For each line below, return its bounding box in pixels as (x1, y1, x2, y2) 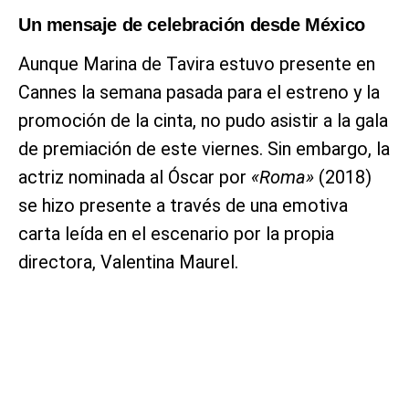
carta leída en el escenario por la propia (18, 222, 334, 245)
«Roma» (251, 165, 314, 188)
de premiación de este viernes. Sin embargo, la (18, 137, 390, 160)
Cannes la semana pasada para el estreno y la (18, 80, 380, 103)
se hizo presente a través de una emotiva (18, 194, 348, 216)
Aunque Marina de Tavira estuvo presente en (18, 52, 375, 75)
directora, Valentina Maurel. (18, 250, 238, 273)
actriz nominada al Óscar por (18, 165, 251, 188)
